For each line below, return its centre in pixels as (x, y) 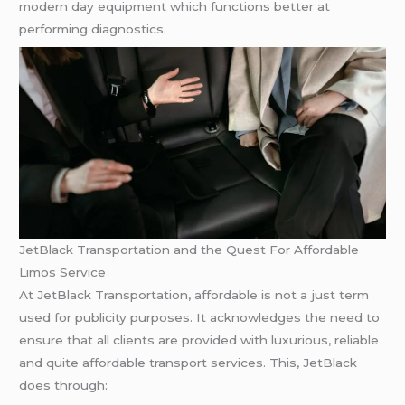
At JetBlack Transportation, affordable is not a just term (194, 295)
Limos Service (63, 273)
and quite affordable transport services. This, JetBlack (188, 363)
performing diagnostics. (93, 29)
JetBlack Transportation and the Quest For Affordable (189, 250)
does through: (64, 386)
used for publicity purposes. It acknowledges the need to (200, 318)
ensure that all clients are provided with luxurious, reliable (199, 340)
